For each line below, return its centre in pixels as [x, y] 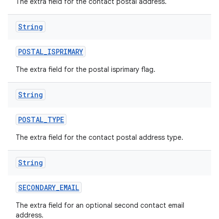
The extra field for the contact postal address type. [99, 137]
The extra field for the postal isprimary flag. [86, 69]
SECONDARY [37, 187]
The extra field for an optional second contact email [100, 205]
